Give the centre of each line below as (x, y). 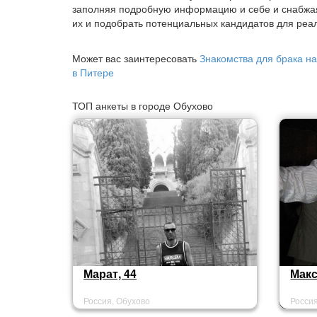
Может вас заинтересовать (136, 58)
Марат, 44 (110, 273)
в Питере (93, 72)
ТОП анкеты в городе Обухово (143, 105)
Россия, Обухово (117, 300)
